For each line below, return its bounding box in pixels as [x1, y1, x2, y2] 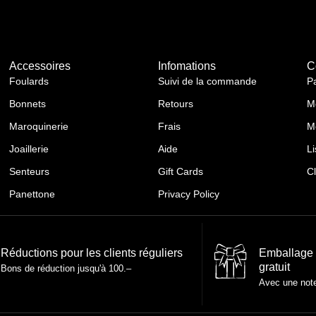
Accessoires [9, 60, 71, 73]
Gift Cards [158, 166, 203, 178]
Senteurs [9, 166, 50, 178]
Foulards [9, 75, 49, 87]
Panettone [9, 188, 56, 200]
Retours [158, 98, 193, 110]
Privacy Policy [158, 188, 219, 200]
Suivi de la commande [158, 75, 257, 87]
